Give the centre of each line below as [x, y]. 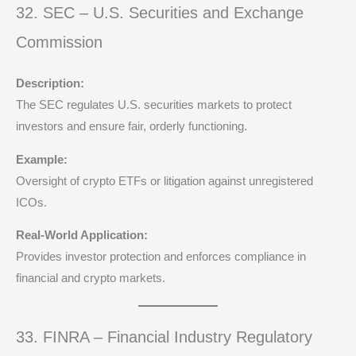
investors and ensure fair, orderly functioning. [132, 127]
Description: [50, 84]
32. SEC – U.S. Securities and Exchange [160, 13]
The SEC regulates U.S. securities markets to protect [154, 105]
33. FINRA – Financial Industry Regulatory [164, 337]
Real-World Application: [82, 236]
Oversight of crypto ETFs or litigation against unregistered [164, 181]
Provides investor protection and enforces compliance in [161, 257]
